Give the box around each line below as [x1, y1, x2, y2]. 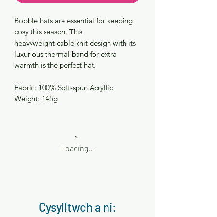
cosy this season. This [15, 27, 82, 36]
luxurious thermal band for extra [15, 49, 117, 59]
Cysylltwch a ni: [39, 200, 116, 214]
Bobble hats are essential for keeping [15, 15, 133, 25]
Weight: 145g [15, 93, 58, 103]
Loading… [61, 143, 94, 153]
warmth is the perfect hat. [15, 60, 98, 70]
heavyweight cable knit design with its [15, 38, 136, 47]
